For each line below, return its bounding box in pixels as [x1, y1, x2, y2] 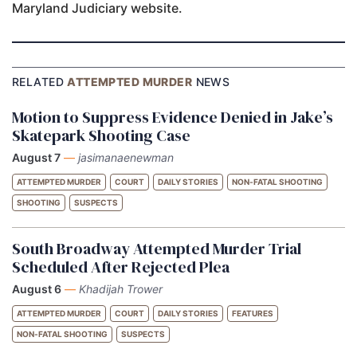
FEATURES [232, 308, 273, 318]
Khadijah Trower [79, 281, 163, 296]
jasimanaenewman [78, 150, 174, 164]
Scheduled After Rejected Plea [12, 255, 229, 278]
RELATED [12, 74, 68, 88]
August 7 [12, 150, 61, 164]
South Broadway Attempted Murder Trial [12, 237, 301, 260]
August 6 [12, 281, 61, 296]
